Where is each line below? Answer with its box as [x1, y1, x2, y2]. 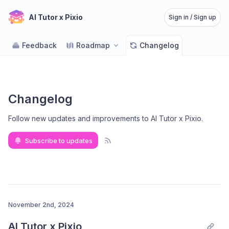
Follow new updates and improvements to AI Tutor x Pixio [8, 114, 201, 123]
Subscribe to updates [25, 136, 93, 145]
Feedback [22, 41, 57, 50]
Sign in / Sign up [169, 13, 216, 21]
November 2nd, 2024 [8, 201, 74, 209]
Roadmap [76, 41, 110, 50]
